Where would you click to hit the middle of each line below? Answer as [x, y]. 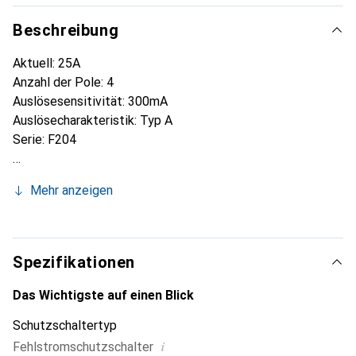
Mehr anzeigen [72, 191]
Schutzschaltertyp [65, 326]
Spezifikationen [74, 263]
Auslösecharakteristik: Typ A [93, 121]
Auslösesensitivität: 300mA [90, 102]
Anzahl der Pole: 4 [63, 83]
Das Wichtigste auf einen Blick [103, 296]
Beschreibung [66, 31]
